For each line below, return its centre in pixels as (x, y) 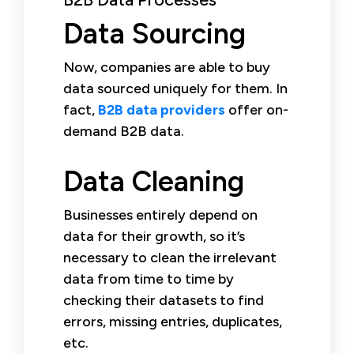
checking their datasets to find (164, 300)
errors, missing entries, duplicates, (173, 321)
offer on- (257, 109)
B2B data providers (162, 109)
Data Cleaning (154, 181)
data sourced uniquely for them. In (175, 88)
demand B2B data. (124, 131)
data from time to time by (149, 279)
